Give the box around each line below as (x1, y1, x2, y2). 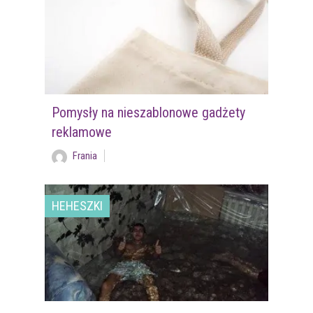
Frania (72, 149, 97, 162)
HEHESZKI (52, 198, 103, 213)
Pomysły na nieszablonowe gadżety (51, 103, 245, 121)
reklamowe (51, 123, 112, 140)
